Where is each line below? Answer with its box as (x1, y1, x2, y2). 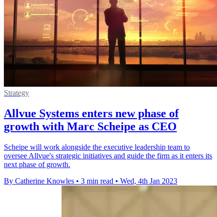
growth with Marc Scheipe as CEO (4, 120, 177, 133)
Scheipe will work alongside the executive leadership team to (4, 143, 190, 152)
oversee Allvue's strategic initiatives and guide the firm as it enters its (4, 152, 212, 160)
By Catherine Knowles (4, 177, 74, 186)
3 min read (81, 177, 113, 186)
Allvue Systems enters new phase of (4, 107, 179, 120)
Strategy (4, 89, 29, 97)
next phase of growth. (4, 160, 70, 169)
